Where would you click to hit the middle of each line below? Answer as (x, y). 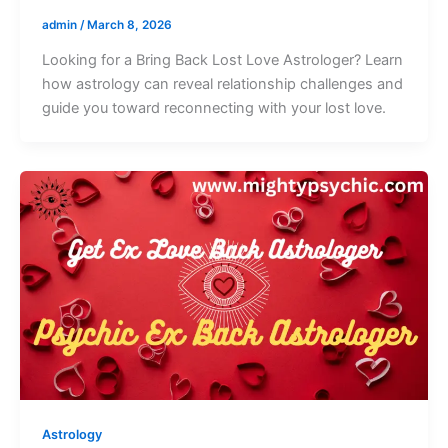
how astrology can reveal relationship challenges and (222, 83)
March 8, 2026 (129, 24)
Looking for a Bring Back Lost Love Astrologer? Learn (222, 59)
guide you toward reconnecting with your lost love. (213, 107)
